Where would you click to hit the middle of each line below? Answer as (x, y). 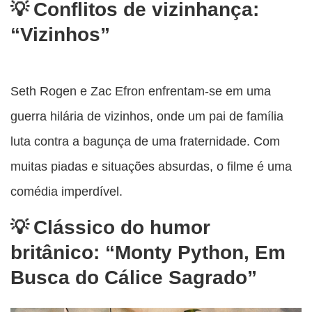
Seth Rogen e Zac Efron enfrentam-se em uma (141, 91)
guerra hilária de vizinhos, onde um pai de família (147, 116)
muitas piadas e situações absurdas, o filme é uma (151, 166)
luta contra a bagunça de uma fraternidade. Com (145, 141)
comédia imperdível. (67, 191)
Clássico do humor (122, 227)
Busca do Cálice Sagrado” (134, 277)
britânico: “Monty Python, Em (148, 252)
